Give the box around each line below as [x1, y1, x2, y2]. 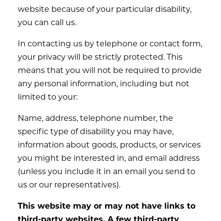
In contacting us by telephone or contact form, [18, 38, 202, 48]
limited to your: [18, 91, 77, 102]
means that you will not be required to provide [18, 65, 202, 75]
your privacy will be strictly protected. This [18, 51, 183, 62]
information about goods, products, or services [18, 139, 201, 149]
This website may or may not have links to [18, 200, 195, 211]
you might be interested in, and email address [18, 152, 200, 163]
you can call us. [18, 17, 76, 27]
